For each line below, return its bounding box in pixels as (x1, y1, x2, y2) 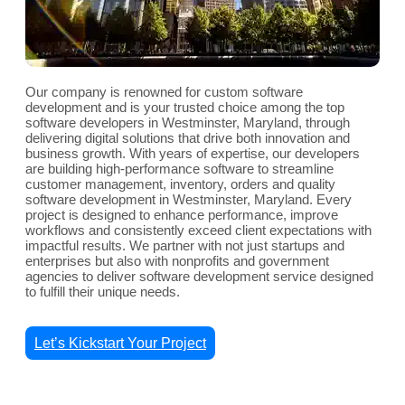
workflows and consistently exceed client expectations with (25, 222, 372, 239)
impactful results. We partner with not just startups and (25, 238, 344, 254)
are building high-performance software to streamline (25, 161, 334, 177)
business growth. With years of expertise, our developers (25, 146, 360, 162)
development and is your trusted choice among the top (25, 99, 344, 116)
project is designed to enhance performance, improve (25, 207, 338, 223)
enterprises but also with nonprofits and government (25, 253, 329, 269)
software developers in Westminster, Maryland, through (25, 115, 350, 131)
